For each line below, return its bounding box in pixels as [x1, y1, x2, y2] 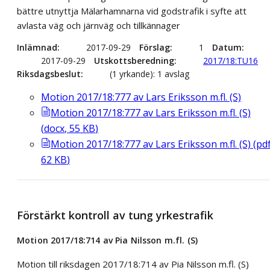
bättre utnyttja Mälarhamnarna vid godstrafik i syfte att [17, 5, 246, 17]
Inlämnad [17, 42, 57, 54]
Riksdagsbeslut [17, 68, 81, 80]
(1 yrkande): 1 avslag [110, 68, 189, 80]
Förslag [139, 42, 170, 54]
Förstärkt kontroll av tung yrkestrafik [17, 208, 213, 223]
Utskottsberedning [94, 55, 174, 67]
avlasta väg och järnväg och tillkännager [17, 19, 180, 32]
